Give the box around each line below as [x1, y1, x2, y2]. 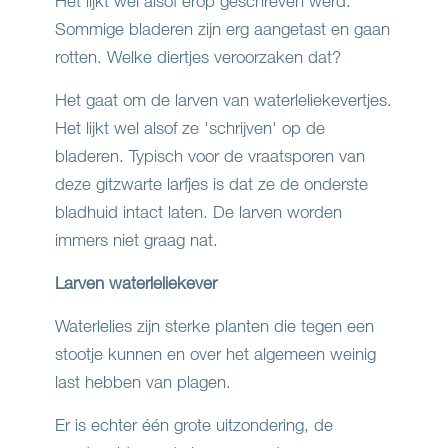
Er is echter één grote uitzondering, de [55, 414, 333, 436]
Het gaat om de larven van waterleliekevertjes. [55, 89, 392, 111]
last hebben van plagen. [55, 371, 231, 393]
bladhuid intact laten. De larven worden [55, 201, 342, 223]
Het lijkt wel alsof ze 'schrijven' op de [55, 117, 325, 139]
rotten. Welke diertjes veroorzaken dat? [55, 46, 341, 68]
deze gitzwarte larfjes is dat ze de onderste [55, 173, 368, 195]
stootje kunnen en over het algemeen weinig [55, 343, 376, 365]
